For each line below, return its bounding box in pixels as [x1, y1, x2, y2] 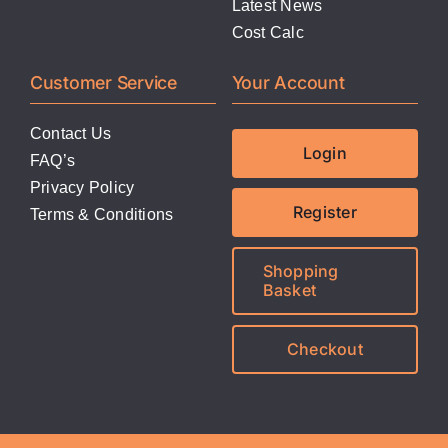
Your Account [231, 72, 345, 94]
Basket [262, 280, 317, 301]
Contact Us [29, 125, 112, 143]
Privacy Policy [29, 179, 135, 197]
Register [292, 202, 357, 223]
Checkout [286, 339, 363, 360]
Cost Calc [231, 24, 304, 42]
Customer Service [29, 72, 177, 94]
